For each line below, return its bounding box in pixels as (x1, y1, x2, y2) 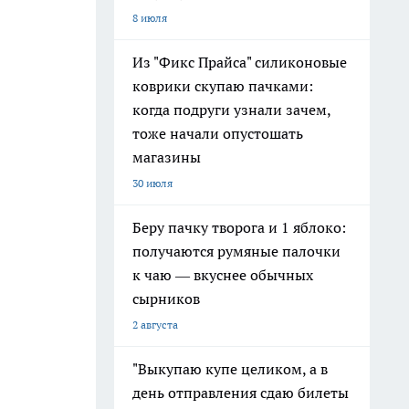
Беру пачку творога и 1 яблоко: (132, 218, 346, 236)
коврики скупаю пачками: (132, 77, 313, 95)
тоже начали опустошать (132, 124, 303, 142)
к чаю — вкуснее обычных (132, 266, 313, 284)
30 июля (132, 176, 173, 190)
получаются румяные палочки (132, 242, 341, 260)
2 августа (132, 318, 178, 331)
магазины (132, 148, 201, 166)
